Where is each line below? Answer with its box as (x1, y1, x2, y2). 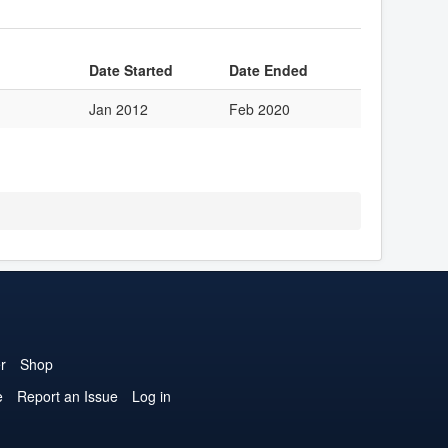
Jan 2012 (89, 99, 148, 119)
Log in (131, 386, 171, 406)
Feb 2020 (229, 99, 290, 119)
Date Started (89, 60, 173, 80)
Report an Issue (16, 386, 118, 406)
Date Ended (229, 60, 308, 80)
